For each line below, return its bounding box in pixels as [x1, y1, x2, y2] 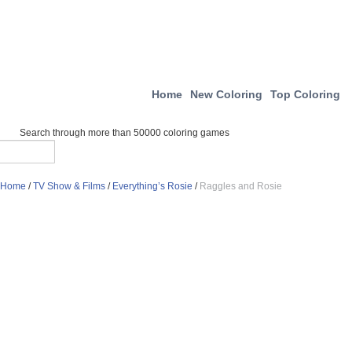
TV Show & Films [33, 181, 105, 192]
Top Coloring [270, 88, 340, 101]
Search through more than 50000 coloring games [20, 127, 229, 138]
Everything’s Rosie [112, 181, 192, 192]
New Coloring [190, 88, 262, 101]
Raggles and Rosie [200, 181, 282, 192]
